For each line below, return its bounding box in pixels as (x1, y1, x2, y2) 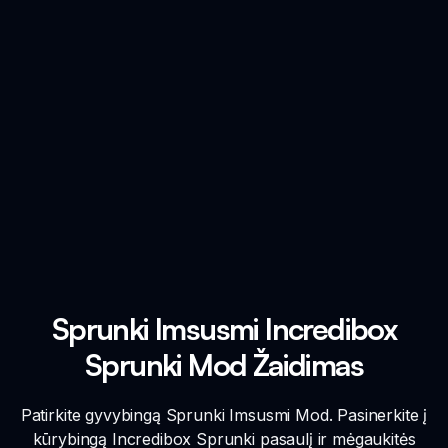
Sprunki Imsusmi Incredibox (51, 309, 397, 347)
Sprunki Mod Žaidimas (85, 345, 363, 383)
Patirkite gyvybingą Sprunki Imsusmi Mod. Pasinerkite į (20, 404, 428, 425)
